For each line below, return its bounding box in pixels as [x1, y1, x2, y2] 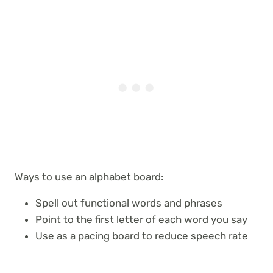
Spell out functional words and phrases [35, 196, 222, 209]
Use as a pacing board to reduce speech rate [35, 229, 248, 242]
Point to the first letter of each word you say [35, 213, 247, 225]
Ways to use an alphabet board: [15, 170, 163, 183]
